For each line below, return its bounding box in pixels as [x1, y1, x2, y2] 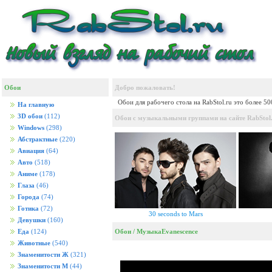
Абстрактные [18, 136, 58, 143]
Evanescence [161, 228, 198, 235]
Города [18, 194, 39, 200]
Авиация [18, 148, 44, 154]
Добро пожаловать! [115, 84, 175, 91]
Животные [18, 240, 50, 246]
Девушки [18, 217, 46, 223]
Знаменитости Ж [18, 251, 69, 258]
